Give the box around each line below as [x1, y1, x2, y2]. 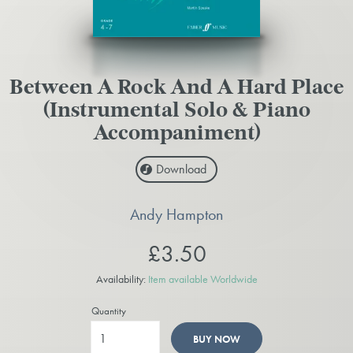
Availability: [95, 271, 148, 286]
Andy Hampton [130, 203, 223, 225]
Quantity [91, 303, 127, 318]
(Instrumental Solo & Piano [43, 100, 310, 122]
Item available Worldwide [147, 271, 258, 286]
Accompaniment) [92, 123, 261, 145]
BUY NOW [192, 332, 240, 346]
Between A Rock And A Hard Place [9, 77, 344, 99]
